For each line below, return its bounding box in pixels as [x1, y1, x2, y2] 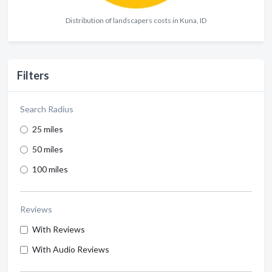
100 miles [32, 164, 68, 175]
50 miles [32, 144, 63, 155]
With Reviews [32, 224, 85, 235]
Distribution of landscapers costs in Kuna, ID [66, 16, 206, 25]
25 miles [32, 124, 63, 135]
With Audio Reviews [32, 244, 109, 255]
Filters [17, 69, 49, 83]
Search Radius [20, 104, 73, 115]
